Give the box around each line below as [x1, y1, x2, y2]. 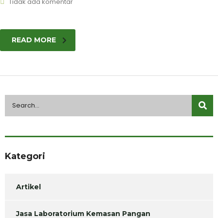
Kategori [5, 151, 45, 162]
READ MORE [12, 36, 56, 45]
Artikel [16, 182, 41, 192]
